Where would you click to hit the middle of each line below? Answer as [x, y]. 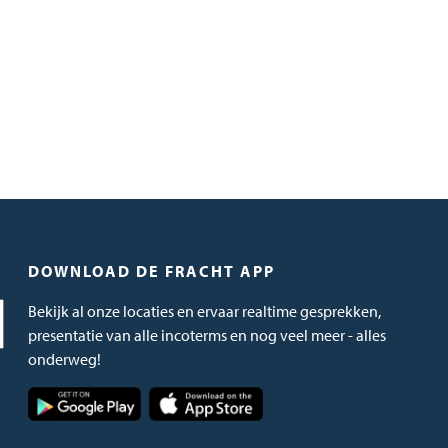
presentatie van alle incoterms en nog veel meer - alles [206, 335]
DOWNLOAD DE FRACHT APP [151, 271]
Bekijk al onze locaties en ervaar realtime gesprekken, [204, 311]
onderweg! [64, 359]
